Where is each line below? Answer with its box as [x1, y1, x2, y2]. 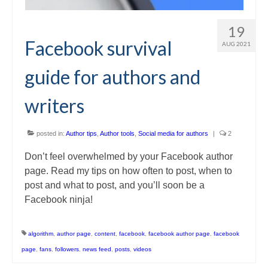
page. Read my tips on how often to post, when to [25, 165, 232, 176]
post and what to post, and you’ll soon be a [25, 179, 205, 190]
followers [55, 245, 79, 252]
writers [25, 93, 84, 117]
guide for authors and [25, 65, 200, 89]
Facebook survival [25, 36, 172, 60]
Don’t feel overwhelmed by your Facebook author [25, 151, 233, 162]
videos [133, 245, 151, 252]
